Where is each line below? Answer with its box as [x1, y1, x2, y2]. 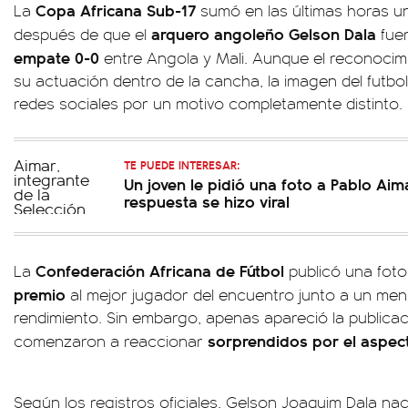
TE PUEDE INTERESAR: [124, 156, 240, 173]
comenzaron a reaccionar [14, 330, 208, 352]
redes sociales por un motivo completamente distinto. [14, 92, 403, 114]
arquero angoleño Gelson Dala [151, 22, 376, 45]
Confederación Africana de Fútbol [36, 259, 284, 281]
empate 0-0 [14, 46, 99, 68]
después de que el [14, 23, 151, 45]
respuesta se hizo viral [124, 189, 290, 212]
